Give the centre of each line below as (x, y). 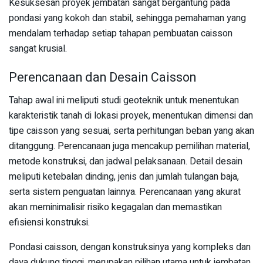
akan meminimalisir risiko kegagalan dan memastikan (115, 208)
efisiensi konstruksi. (49, 223)
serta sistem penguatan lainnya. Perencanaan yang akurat (125, 192)
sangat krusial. (38, 48)
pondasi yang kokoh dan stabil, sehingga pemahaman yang (127, 18)
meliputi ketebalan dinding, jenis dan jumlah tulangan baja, (124, 177)
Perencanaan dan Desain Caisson (102, 78)
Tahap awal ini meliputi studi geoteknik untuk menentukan (124, 101)
